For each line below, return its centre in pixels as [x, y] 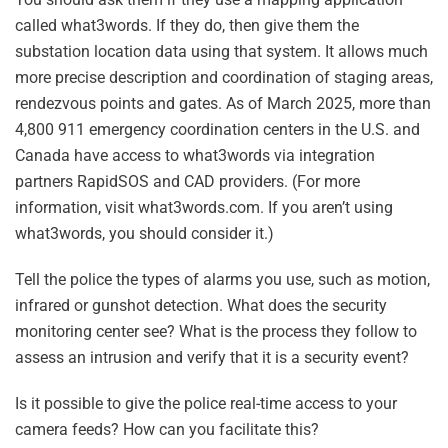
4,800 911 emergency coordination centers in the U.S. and [217, 130]
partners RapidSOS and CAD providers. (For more [187, 182]
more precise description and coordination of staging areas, [224, 78]
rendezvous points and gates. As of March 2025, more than [223, 104]
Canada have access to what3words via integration [195, 156]
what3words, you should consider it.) [144, 234]
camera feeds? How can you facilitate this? [167, 430]
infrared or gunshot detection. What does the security [201, 306]
